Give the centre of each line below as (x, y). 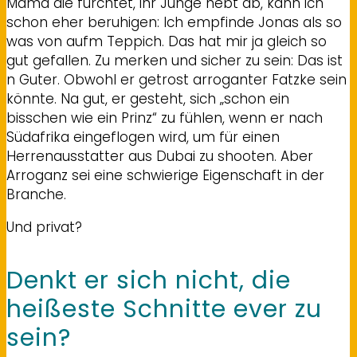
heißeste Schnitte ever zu (164, 309)
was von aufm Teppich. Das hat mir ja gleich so (167, 41)
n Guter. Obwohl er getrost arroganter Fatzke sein (177, 80)
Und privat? (44, 227)
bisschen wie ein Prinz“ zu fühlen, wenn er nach (165, 118)
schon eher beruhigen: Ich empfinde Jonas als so (174, 22)
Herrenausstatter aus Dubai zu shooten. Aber (160, 156)
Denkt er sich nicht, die (149, 280)
